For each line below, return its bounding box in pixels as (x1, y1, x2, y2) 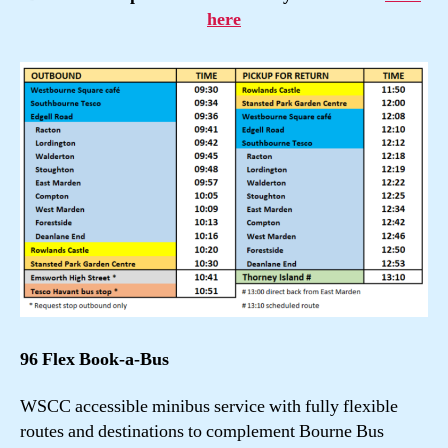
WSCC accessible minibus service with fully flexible (20, 395, 398, 419)
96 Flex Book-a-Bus (20, 347, 169, 371)
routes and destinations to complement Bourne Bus (20, 420, 384, 444)
